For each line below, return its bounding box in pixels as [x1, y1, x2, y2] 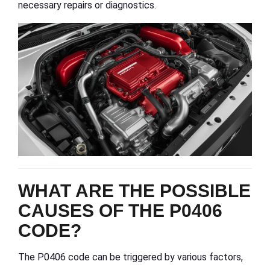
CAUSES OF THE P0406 [18, 201, 222, 221]
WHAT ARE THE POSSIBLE [18, 181, 251, 201]
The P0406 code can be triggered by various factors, [18, 251, 243, 263]
